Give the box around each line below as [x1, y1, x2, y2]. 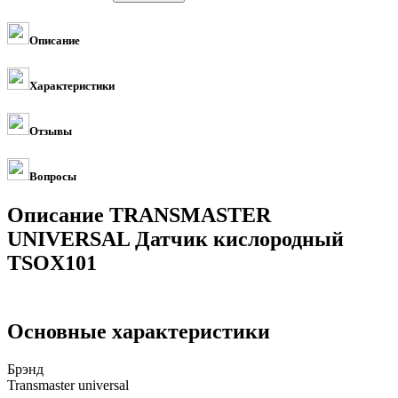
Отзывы [29, 124, 72, 139]
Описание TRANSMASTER [7, 203, 271, 227]
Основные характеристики [7, 320, 270, 344]
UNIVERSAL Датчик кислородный [7, 227, 344, 251]
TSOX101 [7, 251, 97, 275]
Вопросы [29, 170, 76, 184]
